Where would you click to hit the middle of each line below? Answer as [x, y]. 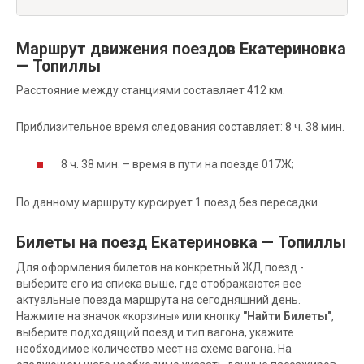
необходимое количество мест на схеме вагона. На [154, 348]
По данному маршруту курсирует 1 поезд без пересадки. [168, 202]
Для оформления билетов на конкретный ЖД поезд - [160, 267]
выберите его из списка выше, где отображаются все [159, 283]
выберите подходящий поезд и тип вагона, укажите [155, 332]
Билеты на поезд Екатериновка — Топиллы [181, 243]
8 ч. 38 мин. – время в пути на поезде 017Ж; [178, 164]
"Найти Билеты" [287, 316]
